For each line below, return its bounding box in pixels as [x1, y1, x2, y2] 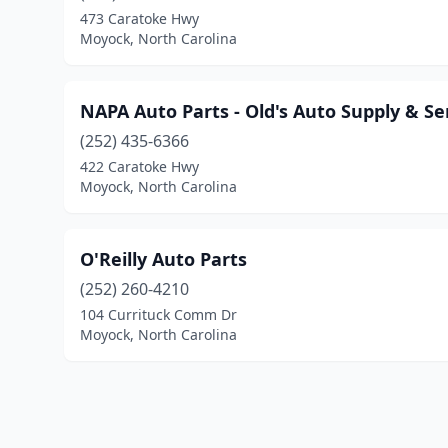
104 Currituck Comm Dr [80, 305, 237, 324]
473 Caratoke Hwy [80, 9, 199, 28]
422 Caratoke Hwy [80, 157, 199, 176]
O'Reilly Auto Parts [80, 247, 247, 271]
